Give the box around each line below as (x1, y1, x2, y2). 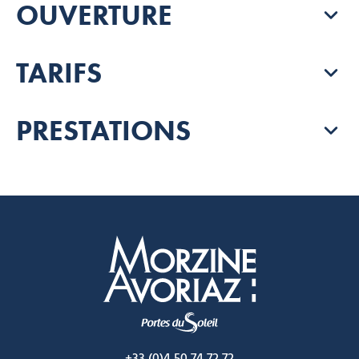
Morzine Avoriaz (179, 333, 268, 355)
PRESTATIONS (16, 112, 191, 147)
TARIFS (16, 54, 102, 90)
